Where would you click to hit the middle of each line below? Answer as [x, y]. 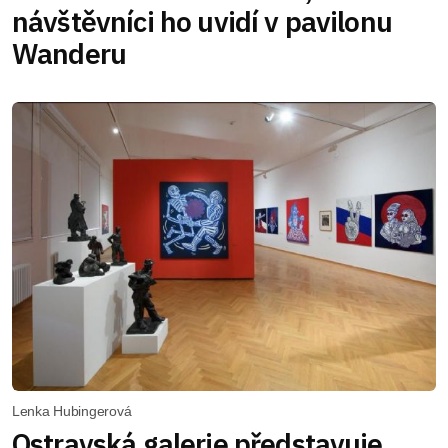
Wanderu [69, 53]
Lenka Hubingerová [72, 411]
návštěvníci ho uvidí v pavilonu [202, 21]
